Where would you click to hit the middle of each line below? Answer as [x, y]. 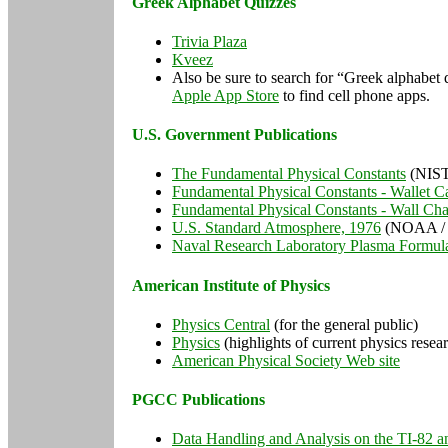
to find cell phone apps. [354, 95]
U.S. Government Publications [234, 135]
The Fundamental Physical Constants [289, 174]
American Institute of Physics [231, 285]
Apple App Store [225, 95]
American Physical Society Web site [286, 360]
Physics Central [221, 324]
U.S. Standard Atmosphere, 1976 [276, 228]
